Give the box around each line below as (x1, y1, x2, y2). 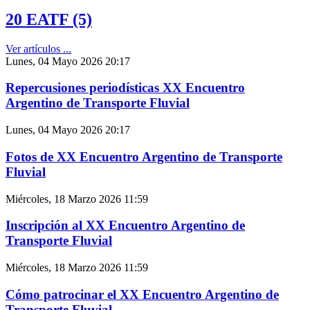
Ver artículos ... (6, 42, 71, 55)
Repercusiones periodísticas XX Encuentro (6, 80, 245, 95)
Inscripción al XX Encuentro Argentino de (6, 218, 245, 233)
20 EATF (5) (6, 10, 92, 28)
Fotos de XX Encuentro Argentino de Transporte (6, 149, 282, 164)
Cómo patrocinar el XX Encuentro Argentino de (6, 286, 279, 302)
